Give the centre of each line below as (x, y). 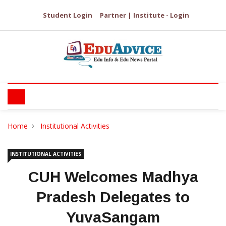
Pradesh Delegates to (113, 197)
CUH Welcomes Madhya (113, 177)
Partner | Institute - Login (145, 15)
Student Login (68, 15)
